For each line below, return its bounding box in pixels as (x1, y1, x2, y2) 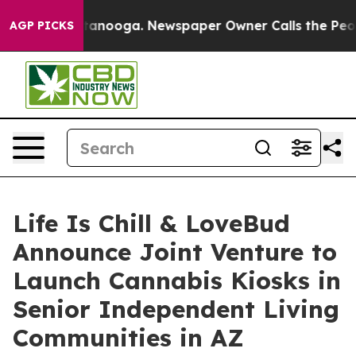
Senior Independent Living (13, 294, 339, 324)
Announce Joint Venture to (13, 237, 337, 267)
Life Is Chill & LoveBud (13, 208, 290, 238)
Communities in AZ (13, 323, 244, 353)
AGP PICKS (10, 18, 74, 33)
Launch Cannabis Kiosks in (13, 265, 341, 296)
